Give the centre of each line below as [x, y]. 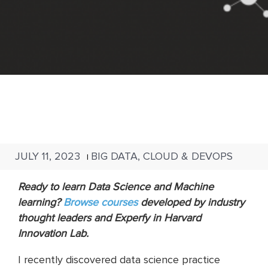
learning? [41, 202]
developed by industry [191, 202]
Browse [82, 202]
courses [119, 202]
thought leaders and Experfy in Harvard [109, 218]
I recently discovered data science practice [119, 260]
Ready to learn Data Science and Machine [116, 187]
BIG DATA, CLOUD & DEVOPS [162, 156]
